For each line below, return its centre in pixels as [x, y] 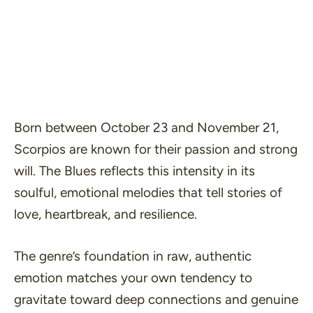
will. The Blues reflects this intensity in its [134, 171]
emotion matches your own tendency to [133, 277]
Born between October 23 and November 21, [146, 128]
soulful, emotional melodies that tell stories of [148, 193]
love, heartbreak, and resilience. [105, 214]
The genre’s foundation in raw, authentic [133, 256]
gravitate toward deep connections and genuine [156, 299]
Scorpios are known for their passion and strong [156, 150]
